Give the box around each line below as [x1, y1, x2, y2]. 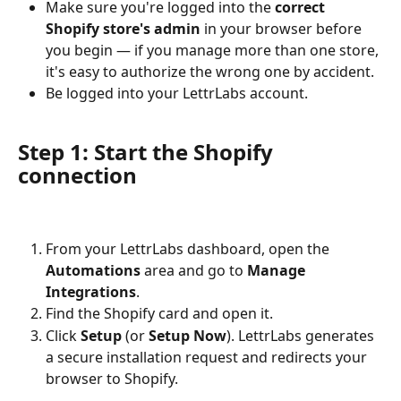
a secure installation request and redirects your [46, 346, 371, 367]
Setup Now [149, 325, 226, 346]
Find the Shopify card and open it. [46, 303, 273, 324]
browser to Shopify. [46, 368, 178, 388]
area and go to [141, 260, 247, 281]
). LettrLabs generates [226, 325, 378, 346]
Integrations [46, 282, 136, 303]
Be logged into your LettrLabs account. [46, 82, 308, 103]
